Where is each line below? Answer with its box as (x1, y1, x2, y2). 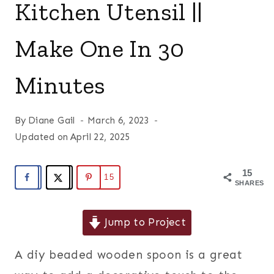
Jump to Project (102, 216, 187, 229)
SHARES (235, 179, 264, 187)
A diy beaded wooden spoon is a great (15, 248, 243, 262)
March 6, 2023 (87, 115, 149, 127)
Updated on (15, 131, 68, 143)
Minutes (15, 70, 106, 100)
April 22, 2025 (70, 131, 130, 143)
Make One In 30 (15, 34, 185, 64)
